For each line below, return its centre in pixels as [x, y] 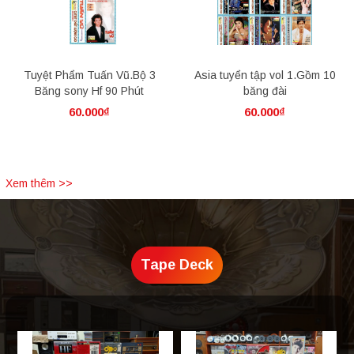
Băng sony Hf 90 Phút [89, 90]
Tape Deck [177, 264]
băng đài [265, 90]
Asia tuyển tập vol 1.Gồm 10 [265, 75]
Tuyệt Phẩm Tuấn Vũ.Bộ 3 [89, 75]
